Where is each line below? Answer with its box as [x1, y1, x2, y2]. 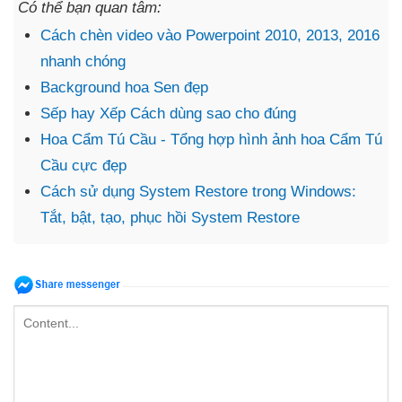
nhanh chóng [40, 52, 126, 70]
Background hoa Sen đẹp [40, 78, 208, 96]
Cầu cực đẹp [40, 156, 127, 174]
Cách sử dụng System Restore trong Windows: [40, 182, 356, 200]
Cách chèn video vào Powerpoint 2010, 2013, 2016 [40, 26, 380, 44]
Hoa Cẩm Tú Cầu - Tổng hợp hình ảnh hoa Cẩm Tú [40, 130, 382, 148]
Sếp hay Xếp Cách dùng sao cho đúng [40, 104, 296, 122]
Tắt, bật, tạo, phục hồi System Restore [40, 208, 300, 226]
